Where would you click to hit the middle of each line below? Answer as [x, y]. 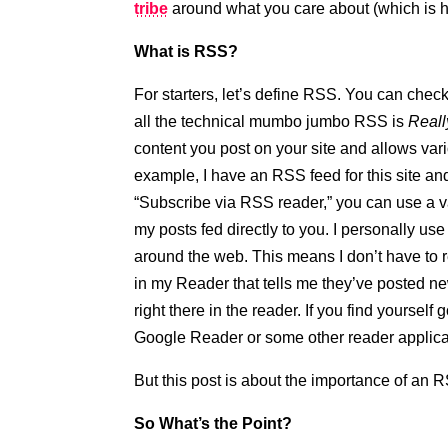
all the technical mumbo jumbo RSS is [271, 121]
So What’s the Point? [213, 423]
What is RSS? [186, 51]
